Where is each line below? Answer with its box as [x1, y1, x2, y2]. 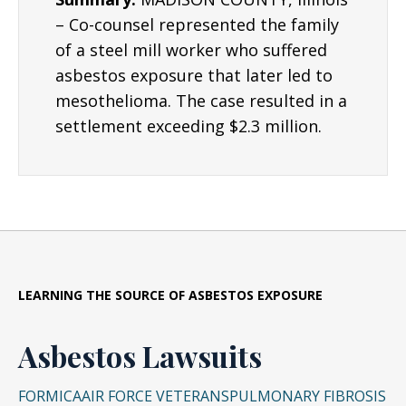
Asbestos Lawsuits [18, 336, 262, 375]
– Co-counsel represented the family [55, 14, 339, 35]
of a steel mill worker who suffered [55, 39, 327, 61]
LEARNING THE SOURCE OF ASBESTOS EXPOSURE [18, 286, 323, 304]
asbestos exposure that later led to [55, 64, 333, 86]
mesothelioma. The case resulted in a [55, 90, 347, 111]
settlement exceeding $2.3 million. [55, 115, 322, 137]
